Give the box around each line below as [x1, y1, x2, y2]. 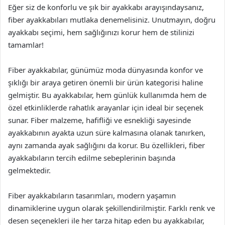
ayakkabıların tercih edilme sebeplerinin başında [8, 152, 175, 163]
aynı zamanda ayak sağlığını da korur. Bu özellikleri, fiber [8, 140, 205, 150]
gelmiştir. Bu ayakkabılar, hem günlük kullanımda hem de [8, 89, 206, 100]
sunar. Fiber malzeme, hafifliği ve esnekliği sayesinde [8, 115, 191, 125]
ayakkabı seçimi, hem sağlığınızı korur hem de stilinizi [8, 27, 194, 37]
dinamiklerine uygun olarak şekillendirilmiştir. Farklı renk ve [8, 202, 215, 213]
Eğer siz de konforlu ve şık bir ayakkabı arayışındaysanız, [8, 2, 204, 12]
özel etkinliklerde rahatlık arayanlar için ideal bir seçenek [8, 102, 203, 113]
